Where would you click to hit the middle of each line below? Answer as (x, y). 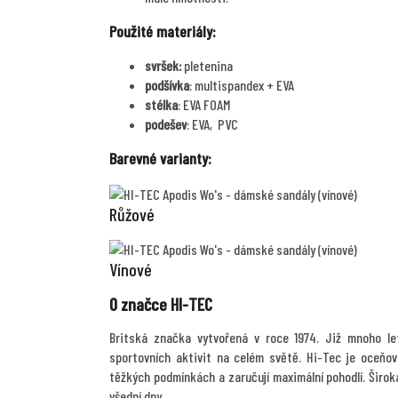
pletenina (208, 65)
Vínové (131, 270)
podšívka (167, 84)
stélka (161, 104)
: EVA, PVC (212, 123)
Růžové (132, 214)
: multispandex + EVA (242, 84)
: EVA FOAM (204, 104)
